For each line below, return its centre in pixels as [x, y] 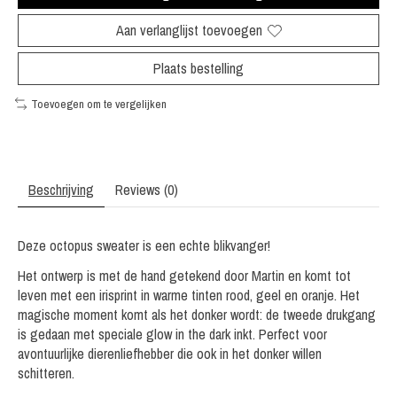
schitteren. [46, 373]
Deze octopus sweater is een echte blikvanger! [144, 245]
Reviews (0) [147, 189]
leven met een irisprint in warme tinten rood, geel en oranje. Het [189, 295]
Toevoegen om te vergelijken [98, 104]
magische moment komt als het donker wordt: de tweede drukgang [197, 314]
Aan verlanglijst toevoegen [189, 31]
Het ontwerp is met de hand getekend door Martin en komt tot [184, 275]
